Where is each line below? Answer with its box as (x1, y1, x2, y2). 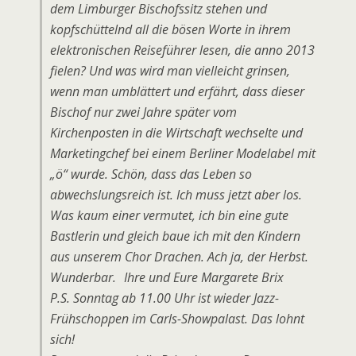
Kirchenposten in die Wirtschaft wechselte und (50, 124, 303, 141)
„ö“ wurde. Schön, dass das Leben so (50, 165, 252, 183)
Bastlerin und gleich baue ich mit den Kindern (50, 227, 300, 245)
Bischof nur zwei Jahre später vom (50, 103, 237, 121)
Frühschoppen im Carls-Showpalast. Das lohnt (50, 310, 304, 327)
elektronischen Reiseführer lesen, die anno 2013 (50, 41, 315, 59)
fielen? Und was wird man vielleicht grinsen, (50, 62, 290, 79)
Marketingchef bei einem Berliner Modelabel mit (50, 145, 315, 162)
